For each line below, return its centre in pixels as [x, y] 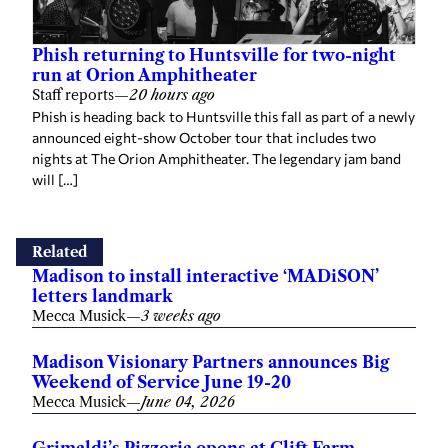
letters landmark [102, 295]
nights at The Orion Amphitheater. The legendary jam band [216, 158]
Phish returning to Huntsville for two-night [214, 54]
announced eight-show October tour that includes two [204, 137]
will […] [55, 179]
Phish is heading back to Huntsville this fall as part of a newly [223, 116]
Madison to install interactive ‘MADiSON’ [205, 275]
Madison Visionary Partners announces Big [210, 361]
